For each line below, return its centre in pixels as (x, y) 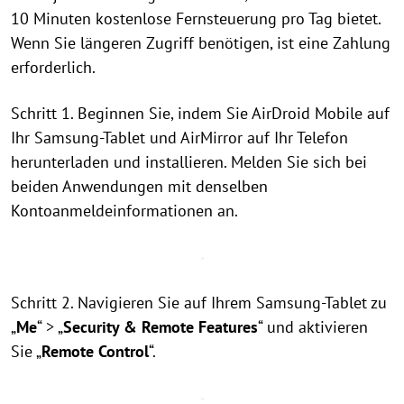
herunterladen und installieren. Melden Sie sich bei (189, 162)
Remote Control (95, 351)
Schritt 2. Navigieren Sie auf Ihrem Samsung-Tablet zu (199, 303)
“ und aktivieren (313, 327)
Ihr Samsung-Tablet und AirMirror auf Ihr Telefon (179, 138)
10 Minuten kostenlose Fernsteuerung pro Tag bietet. (196, 18)
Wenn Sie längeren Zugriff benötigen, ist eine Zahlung (201, 43)
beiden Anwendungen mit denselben (139, 186)
